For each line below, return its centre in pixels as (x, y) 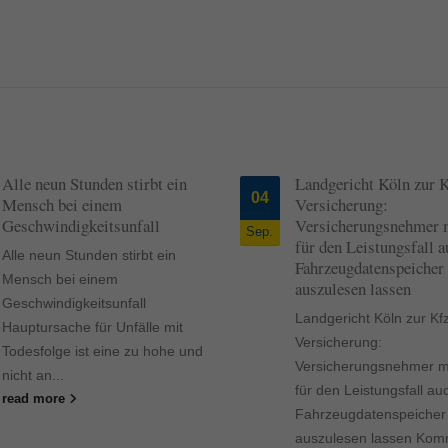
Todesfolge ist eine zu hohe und (102, 351)
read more (35, 399)
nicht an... (33, 375)
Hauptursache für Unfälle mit (92, 327)
